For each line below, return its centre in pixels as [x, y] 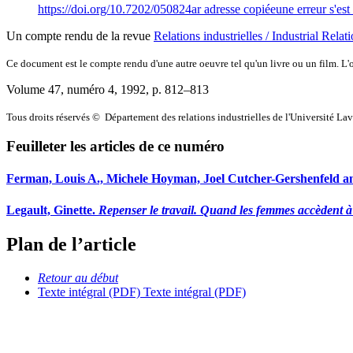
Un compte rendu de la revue [80, 35]
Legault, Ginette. [52, 210]
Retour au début [78, 277]
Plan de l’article [71, 245]
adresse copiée [240, 9]
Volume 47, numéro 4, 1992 [76, 89]
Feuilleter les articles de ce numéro [115, 147]
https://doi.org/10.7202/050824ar [121, 9]
